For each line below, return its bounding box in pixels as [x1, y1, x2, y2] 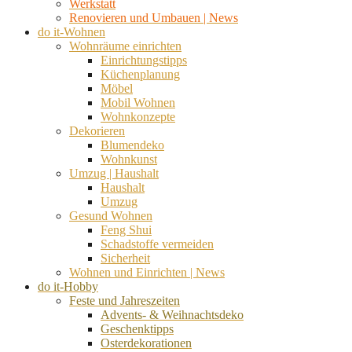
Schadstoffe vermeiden [101, 236, 214, 251]
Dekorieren [69, 123, 125, 137]
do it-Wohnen [38, 24, 105, 38]
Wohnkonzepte [101, 109, 175, 123]
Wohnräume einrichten [69, 38, 181, 53]
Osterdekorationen [101, 335, 192, 350]
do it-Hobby [38, 279, 98, 293]
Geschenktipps [101, 321, 174, 335]
